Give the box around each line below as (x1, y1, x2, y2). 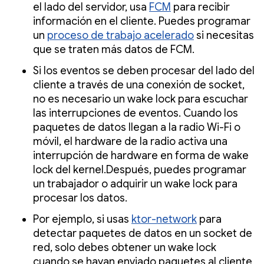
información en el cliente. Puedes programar (33, 14, 250, 28)
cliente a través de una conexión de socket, (33, 78, 245, 91)
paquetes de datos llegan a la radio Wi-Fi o (33, 120, 240, 134)
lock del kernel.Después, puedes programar (33, 163, 246, 176)
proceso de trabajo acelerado (47, 28, 194, 42)
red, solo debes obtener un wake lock (33, 240, 216, 254)
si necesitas (194, 28, 254, 42)
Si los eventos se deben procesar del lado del (33, 64, 255, 77)
